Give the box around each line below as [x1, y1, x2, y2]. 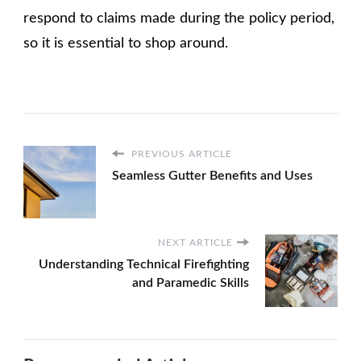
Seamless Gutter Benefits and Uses [112, 168, 313, 182]
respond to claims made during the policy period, [23, 10, 334, 26]
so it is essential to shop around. [23, 35, 228, 51]
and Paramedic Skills [132, 276, 249, 289]
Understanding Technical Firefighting [39, 257, 249, 271]
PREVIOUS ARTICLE [128, 148, 232, 159]
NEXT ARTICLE [158, 237, 233, 247]
